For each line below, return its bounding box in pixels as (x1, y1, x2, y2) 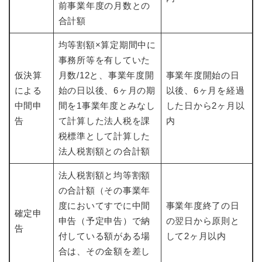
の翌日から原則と (166, 215, 240, 226)
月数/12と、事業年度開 (58, 70, 154, 80)
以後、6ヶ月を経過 (166, 85, 245, 95)
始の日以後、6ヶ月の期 (58, 85, 156, 95)
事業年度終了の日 (166, 200, 240, 211)
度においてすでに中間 (58, 200, 150, 211)
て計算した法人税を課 (58, 115, 150, 126)
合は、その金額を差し (58, 246, 150, 256)
